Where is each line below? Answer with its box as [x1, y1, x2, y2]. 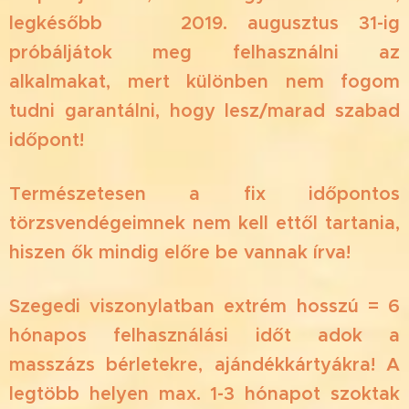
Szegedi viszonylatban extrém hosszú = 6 [9, 295, 400, 319]
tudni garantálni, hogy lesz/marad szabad [9, 100, 400, 123]
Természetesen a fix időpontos [9, 183, 400, 206]
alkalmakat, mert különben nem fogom [9, 70, 400, 94]
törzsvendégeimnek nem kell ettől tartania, [9, 212, 400, 236]
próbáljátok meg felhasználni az [9, 41, 400, 65]
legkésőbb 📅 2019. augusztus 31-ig [9, 12, 400, 36]
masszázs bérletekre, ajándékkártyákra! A [9, 353, 400, 377]
